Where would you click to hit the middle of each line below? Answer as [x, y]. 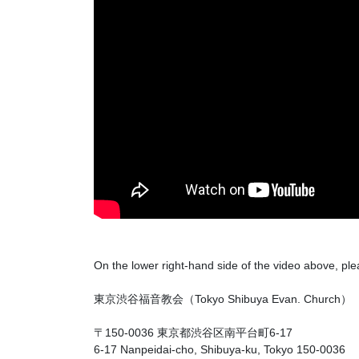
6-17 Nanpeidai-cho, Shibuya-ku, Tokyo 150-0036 [220, 349]
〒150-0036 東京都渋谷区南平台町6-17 [193, 333]
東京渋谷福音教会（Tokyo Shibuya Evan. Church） [223, 299]
